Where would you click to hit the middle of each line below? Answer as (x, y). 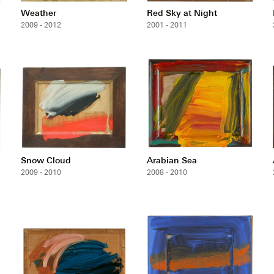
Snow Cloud (46, 160)
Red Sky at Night (182, 13)
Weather (39, 13)
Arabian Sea (172, 160)
